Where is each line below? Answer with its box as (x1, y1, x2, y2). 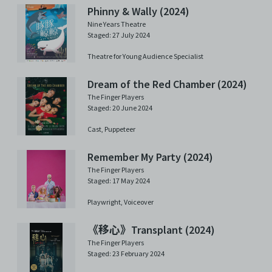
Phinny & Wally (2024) (87, 4, 189, 18)
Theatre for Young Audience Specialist (87, 52, 203, 61)
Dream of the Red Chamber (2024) (87, 76, 247, 91)
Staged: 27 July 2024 (87, 30, 150, 39)
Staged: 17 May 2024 (87, 175, 150, 185)
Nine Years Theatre (87, 19, 146, 29)
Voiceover (124, 197, 154, 207)
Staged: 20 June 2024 (87, 103, 152, 112)
